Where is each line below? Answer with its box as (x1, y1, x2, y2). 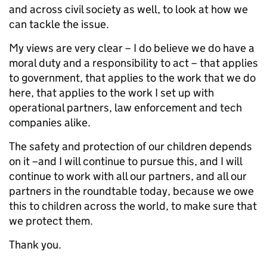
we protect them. (9, 214, 93, 228)
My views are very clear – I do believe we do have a (9, 41, 254, 55)
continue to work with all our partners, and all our (9, 169, 247, 183)
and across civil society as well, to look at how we (9, 2, 248, 16)
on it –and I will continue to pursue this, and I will (9, 154, 242, 168)
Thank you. (9, 238, 61, 252)
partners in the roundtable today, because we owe (9, 184, 254, 198)
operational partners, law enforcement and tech (9, 101, 242, 114)
